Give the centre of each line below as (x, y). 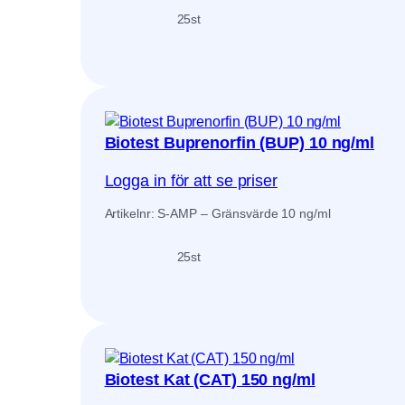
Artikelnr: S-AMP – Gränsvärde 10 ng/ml (217, 213)
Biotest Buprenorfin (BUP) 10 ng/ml (240, 142)
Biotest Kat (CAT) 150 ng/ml (210, 380)
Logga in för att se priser (191, 180)
